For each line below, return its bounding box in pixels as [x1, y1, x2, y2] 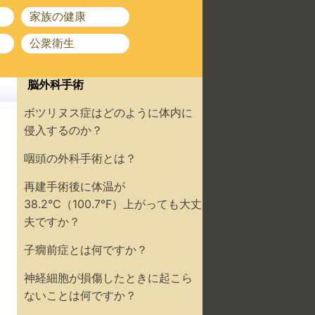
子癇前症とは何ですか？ [24, 243, 148, 257]
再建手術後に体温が [24, 179, 125, 193]
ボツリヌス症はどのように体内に [24, 105, 193, 120]
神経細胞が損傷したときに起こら [24, 271, 193, 285]
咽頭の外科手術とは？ [24, 151, 136, 165]
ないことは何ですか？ [24, 288, 136, 302]
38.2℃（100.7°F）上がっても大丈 [24, 197, 202, 211]
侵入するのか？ [24, 123, 103, 137]
